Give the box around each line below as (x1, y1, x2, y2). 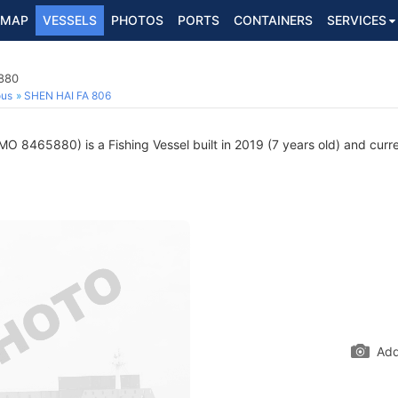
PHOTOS (111, 12, 163, 28)
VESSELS (43, 12, 97, 28)
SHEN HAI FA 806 (24, 89, 111, 102)
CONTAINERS (234, 12, 313, 28)
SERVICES (327, 12, 386, 28)
